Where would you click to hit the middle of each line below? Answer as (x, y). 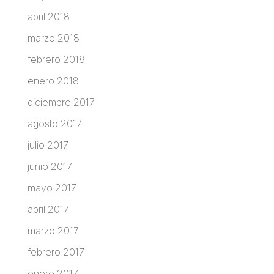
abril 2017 (48, 209)
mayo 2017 (52, 187)
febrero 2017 (56, 252)
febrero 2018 (56, 59)
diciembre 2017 (61, 102)
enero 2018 (53, 80)
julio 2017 (48, 145)
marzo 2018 (53, 38)
